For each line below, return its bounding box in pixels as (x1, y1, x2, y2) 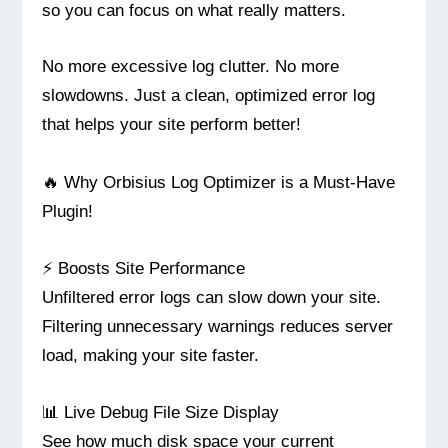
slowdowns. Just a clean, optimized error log (42, 85, 376, 106)
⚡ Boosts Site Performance (42, 258, 246, 279)
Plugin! (42, 201, 94, 222)
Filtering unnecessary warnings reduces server (42, 316, 394, 337)
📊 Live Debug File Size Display (42, 401, 280, 422)
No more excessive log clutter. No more (42, 56, 340, 77)
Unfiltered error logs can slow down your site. (42, 287, 382, 308)
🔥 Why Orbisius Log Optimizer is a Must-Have (42, 172, 396, 193)
